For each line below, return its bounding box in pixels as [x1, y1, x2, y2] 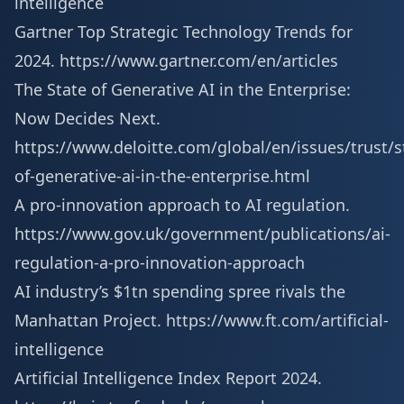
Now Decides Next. [14, 107, 161, 129]
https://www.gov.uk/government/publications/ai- [14, 223, 390, 244]
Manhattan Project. [14, 309, 166, 331]
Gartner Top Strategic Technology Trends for [14, 21, 353, 42]
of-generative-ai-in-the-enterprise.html [14, 165, 310, 187]
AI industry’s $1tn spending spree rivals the [14, 280, 345, 302]
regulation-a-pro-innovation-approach [14, 252, 305, 273]
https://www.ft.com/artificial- [166, 309, 389, 331]
